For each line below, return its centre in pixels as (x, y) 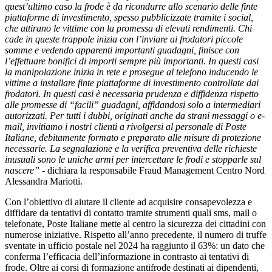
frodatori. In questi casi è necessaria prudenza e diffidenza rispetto (132, 93)
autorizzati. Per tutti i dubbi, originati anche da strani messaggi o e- (135, 115)
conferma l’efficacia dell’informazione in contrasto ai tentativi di (127, 256)
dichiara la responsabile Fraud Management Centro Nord (156, 170)
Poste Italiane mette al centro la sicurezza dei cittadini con (156, 223)
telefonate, (26, 223)
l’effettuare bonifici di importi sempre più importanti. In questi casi (132, 61)
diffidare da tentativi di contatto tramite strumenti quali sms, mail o (131, 212)
